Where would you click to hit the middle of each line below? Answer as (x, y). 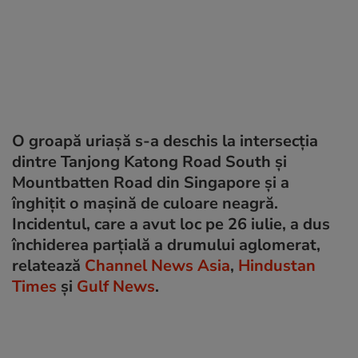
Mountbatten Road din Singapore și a (151, 182)
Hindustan (277, 265)
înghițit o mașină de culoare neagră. (145, 203)
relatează (48, 265)
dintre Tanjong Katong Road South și (149, 161)
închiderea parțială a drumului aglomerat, (166, 245)
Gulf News (116, 286)
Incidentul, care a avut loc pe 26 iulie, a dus (171, 224)
